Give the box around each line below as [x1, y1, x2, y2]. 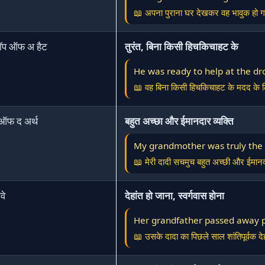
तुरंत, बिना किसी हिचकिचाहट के [125, 40, 238, 53]
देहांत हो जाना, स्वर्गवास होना [125, 189, 224, 202]
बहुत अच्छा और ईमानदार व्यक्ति [125, 114, 234, 128]
